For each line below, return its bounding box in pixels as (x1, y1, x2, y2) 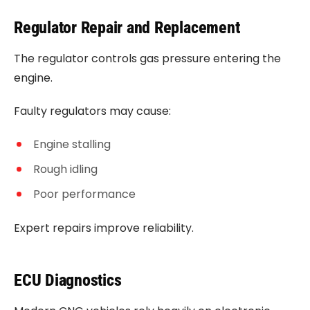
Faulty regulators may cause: (14, 103, 171, 119)
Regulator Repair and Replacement (14, 18, 240, 37)
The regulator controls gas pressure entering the (14, 51, 281, 66)
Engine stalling (33, 136, 111, 152)
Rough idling (33, 161, 98, 177)
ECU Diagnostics (14, 271, 122, 290)
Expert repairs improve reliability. (14, 220, 194, 236)
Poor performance (33, 186, 136, 202)
